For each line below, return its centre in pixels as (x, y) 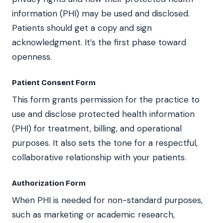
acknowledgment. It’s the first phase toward (99, 42)
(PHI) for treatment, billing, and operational (97, 128)
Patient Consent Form (54, 82)
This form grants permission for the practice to (106, 99)
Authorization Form (49, 183)
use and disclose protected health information (103, 114)
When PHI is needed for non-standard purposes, (107, 200)
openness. (32, 56)
